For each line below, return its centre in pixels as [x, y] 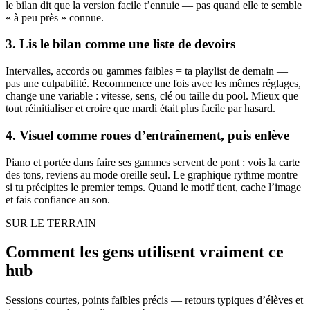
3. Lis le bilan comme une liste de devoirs [120, 44]
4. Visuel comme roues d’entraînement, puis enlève [147, 135]
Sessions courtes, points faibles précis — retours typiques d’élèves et [154, 300]
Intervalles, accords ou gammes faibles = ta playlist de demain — [147, 71]
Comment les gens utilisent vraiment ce [145, 252]
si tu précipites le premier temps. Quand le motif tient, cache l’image [153, 187]
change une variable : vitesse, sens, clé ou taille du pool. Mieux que [152, 96]
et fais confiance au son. [58, 199]
